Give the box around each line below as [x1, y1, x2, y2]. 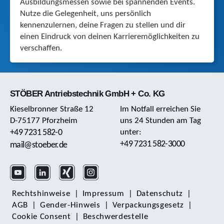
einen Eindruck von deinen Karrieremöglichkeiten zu [20, 32, 199, 41]
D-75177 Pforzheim [10, 116, 77, 125]
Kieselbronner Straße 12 [10, 105, 93, 114]
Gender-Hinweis [40, 201, 100, 210]
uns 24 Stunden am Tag [120, 116, 201, 125]
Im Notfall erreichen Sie [120, 105, 201, 114]
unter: [120, 128, 142, 137]
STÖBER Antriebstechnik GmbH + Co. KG [10, 89, 165, 99]
